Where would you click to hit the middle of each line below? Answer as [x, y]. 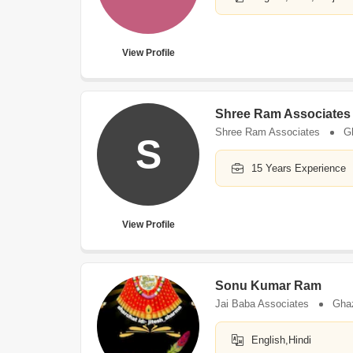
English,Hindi [281, 340]
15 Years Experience [299, 168]
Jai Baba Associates [262, 304]
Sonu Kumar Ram [268, 286]
